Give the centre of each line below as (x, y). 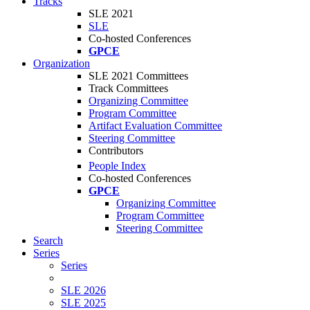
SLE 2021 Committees (138, 76)
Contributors (116, 151)
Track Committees (128, 88)
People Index (117, 166)
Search (48, 241)
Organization (62, 63)
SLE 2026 (83, 291)
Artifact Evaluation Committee (155, 126)
